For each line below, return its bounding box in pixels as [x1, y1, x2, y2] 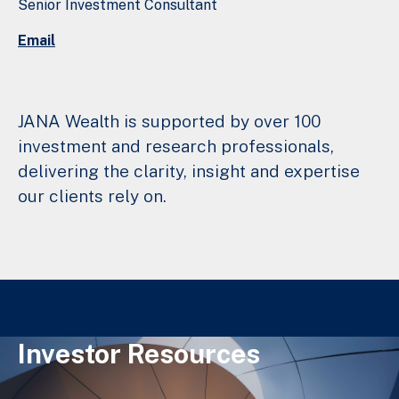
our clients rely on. [18, 185, 167, 206]
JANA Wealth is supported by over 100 [18, 110, 321, 131]
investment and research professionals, [18, 135, 334, 156]
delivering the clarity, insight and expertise [18, 160, 360, 181]
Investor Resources [18, 337, 260, 370]
